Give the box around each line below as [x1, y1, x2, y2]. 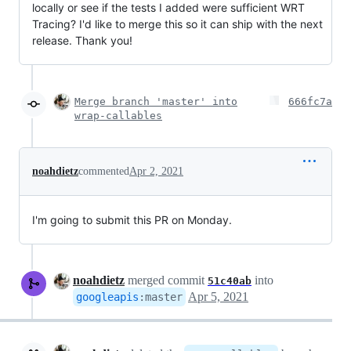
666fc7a [288, 95, 332, 107]
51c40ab [208, 274, 251, 287]
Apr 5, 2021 [188, 289, 248, 303]
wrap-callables [74, 109, 162, 121]
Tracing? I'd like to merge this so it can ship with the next [32, 16, 323, 31]
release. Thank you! [32, 33, 132, 47]
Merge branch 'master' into [74, 95, 237, 107]
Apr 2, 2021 [129, 165, 183, 177]
